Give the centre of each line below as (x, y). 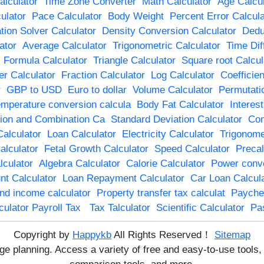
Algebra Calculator (79, 163)
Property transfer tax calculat (161, 193)
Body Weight (136, 16)
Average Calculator (64, 45)
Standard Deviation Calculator (176, 119)
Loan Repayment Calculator (123, 178)
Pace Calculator (67, 16)
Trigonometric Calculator (166, 45)
